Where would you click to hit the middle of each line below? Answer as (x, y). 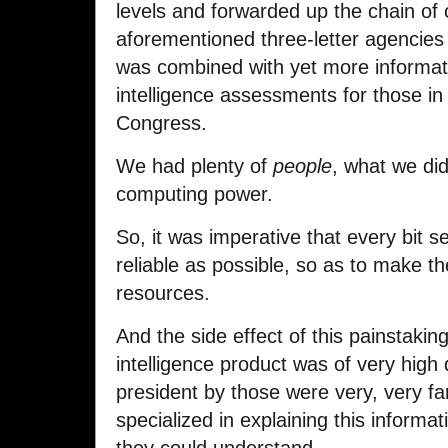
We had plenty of (194, 166)
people (302, 166)
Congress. (161, 123)
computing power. (194, 194)
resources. (163, 292)
